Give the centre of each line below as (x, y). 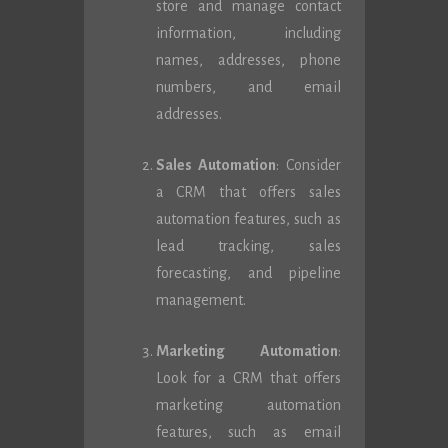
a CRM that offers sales (248, 192)
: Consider (308, 165)
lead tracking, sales (248, 246)
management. (200, 300)
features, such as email (248, 432)
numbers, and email (248, 87)
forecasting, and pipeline (248, 273)
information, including (248, 33)
